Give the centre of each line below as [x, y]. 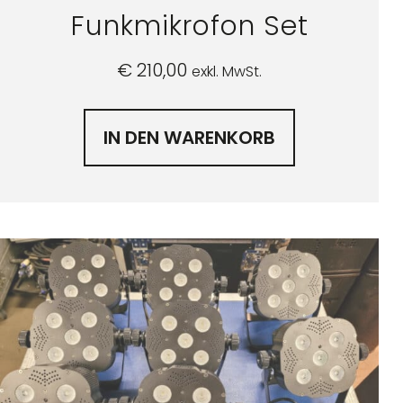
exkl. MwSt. [227, 71]
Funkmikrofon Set [189, 26]
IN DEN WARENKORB [190, 137]
